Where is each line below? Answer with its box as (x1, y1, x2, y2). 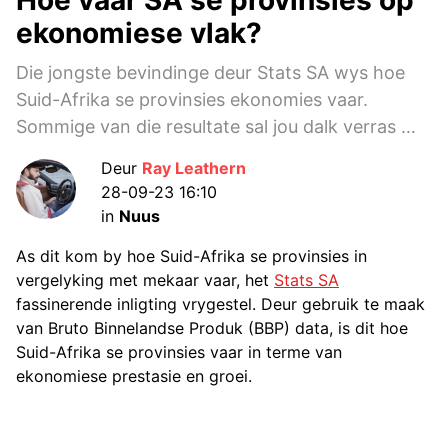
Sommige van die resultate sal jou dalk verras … (16, 115, 416, 137)
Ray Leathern (142, 157, 246, 178)
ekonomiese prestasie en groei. (16, 365, 252, 386)
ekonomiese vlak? (16, 15, 262, 50)
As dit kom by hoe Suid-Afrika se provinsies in (16, 245, 367, 266)
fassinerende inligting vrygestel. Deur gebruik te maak (16, 293, 425, 314)
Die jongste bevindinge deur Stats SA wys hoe (16, 61, 405, 83)
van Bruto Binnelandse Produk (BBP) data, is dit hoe (16, 317, 408, 338)
